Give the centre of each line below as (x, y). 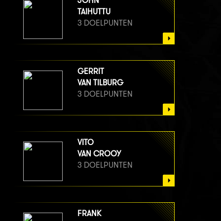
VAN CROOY (99, 154)
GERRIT (91, 72)
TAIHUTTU (94, 12)
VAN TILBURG (100, 83)
